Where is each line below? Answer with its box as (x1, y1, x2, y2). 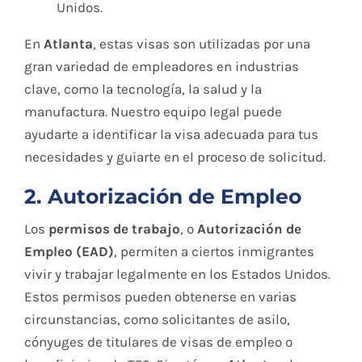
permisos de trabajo (48, 221, 180, 237)
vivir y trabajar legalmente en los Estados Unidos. (24, 266, 330, 282)
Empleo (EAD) (24, 243, 114, 259)
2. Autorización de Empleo (24, 183, 301, 208)
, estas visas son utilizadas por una (93, 35, 310, 52)
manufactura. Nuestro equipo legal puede (24, 103, 282, 120)
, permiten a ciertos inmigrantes (114, 243, 314, 259)
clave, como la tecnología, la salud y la (24, 80, 262, 97)
